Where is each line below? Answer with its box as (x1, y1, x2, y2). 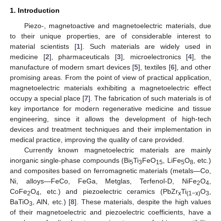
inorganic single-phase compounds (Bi (10, 156, 130, 164)
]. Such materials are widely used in (80, 42, 211, 50)
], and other (174, 63, 212, 71)
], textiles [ (138, 63, 171, 71)
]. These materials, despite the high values (74, 197, 212, 206)
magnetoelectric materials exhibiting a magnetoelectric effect (10, 83, 211, 92)
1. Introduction (10, 6, 60, 14)
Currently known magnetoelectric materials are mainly (24, 146, 211, 154)
